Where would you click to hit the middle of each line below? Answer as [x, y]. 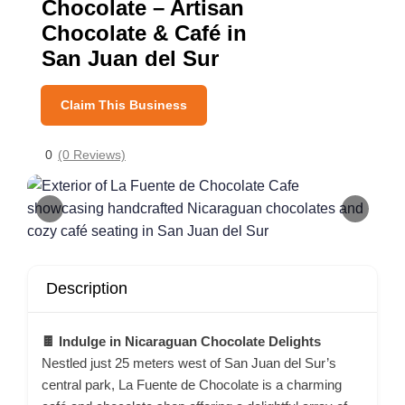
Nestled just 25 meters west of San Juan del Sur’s [189, 363]
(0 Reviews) [92, 155]
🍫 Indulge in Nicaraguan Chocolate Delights [181, 341]
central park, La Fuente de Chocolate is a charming [192, 385]
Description [87, 288]
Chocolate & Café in [144, 33]
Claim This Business [124, 105]
